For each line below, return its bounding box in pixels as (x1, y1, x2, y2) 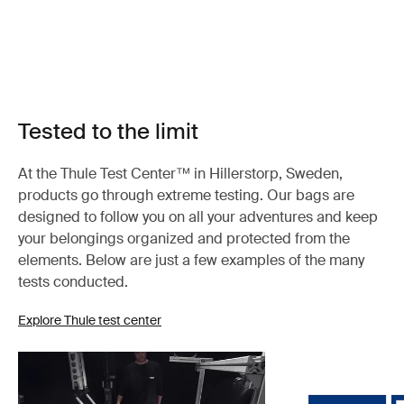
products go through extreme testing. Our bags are (18, 186, 354, 205)
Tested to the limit (18, 117, 198, 145)
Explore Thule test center (18, 312, 161, 328)
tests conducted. (18, 272, 128, 291)
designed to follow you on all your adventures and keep (18, 207, 378, 226)
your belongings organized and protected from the (18, 229, 350, 248)
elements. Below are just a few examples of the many (18, 251, 364, 270)
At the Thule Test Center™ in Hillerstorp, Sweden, (18, 164, 343, 183)
